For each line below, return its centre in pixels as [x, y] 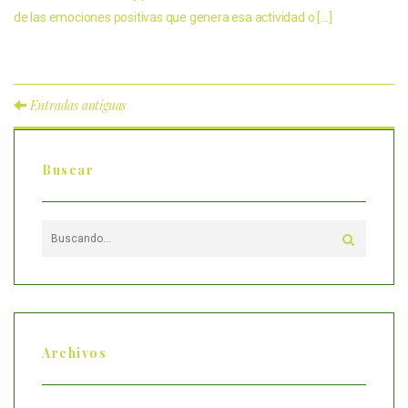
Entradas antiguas [76, 105]
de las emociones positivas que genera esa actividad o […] [173, 17]
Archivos [74, 353]
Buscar [68, 170]
